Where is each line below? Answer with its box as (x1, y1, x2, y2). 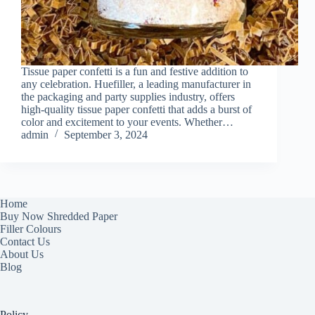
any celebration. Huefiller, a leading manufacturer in (21, 77, 251, 90)
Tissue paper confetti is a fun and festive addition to (21, 65, 248, 77)
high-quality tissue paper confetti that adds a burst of (21, 103, 252, 115)
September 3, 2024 (64, 128, 148, 141)
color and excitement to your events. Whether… (21, 115, 233, 128)
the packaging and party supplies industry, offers (21, 90, 235, 103)
